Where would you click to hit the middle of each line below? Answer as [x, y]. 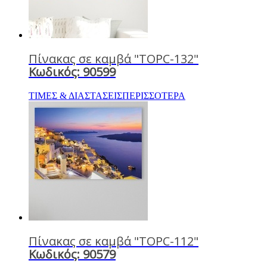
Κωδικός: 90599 [72, 72]
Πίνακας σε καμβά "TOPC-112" [114, 241]
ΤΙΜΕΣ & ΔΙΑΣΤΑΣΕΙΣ [75, 95]
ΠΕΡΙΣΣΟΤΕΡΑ [154, 95]
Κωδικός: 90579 [72, 254]
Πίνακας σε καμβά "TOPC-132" [114, 58]
